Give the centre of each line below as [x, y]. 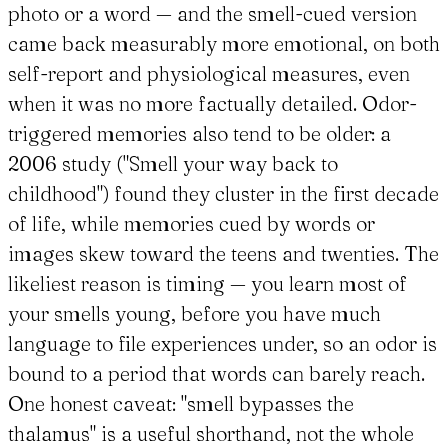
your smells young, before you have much [194, 314]
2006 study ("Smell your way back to [173, 164]
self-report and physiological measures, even [209, 74]
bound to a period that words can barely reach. [216, 374]
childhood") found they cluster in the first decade [223, 194]
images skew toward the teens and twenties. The [223, 254]
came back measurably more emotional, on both [224, 44]
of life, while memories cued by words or [191, 224]
